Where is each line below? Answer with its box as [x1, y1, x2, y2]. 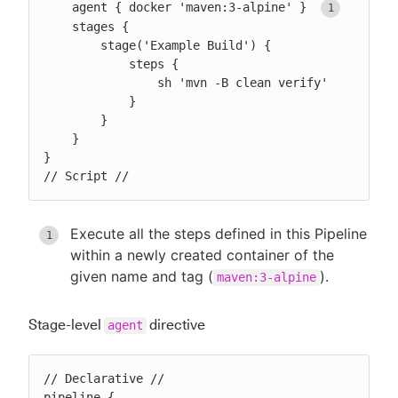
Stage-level [28, 315, 104, 333]
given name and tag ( [70, 267, 213, 285]
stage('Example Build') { [44, 37, 100, 52]
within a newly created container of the [70, 245, 334, 264]
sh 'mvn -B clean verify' [44, 75, 157, 90]
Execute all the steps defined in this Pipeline [70, 224, 367, 243]
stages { [44, 19, 72, 34]
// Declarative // [44, 370, 164, 386]
